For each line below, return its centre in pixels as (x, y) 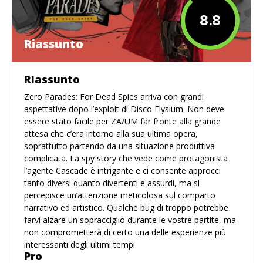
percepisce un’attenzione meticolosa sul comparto (120, 195)
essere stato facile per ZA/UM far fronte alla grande (122, 122)
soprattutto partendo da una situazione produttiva (119, 146)
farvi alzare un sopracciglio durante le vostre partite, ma (130, 220)
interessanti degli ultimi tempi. (80, 245)
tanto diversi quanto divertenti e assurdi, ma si (112, 183)
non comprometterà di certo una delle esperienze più (125, 232)
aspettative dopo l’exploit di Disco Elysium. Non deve (124, 109)
